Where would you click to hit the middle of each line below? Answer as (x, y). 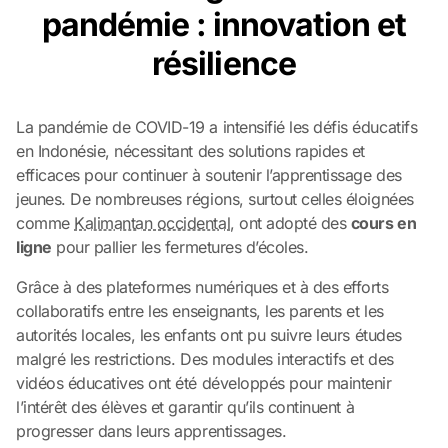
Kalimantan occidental (152, 222)
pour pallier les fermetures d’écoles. (180, 246)
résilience (224, 63)
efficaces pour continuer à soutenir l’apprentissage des (209, 174)
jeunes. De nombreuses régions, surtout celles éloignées (215, 198)
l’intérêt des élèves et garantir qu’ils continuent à (185, 406)
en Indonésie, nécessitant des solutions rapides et (190, 150)
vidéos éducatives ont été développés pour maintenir (204, 382)
